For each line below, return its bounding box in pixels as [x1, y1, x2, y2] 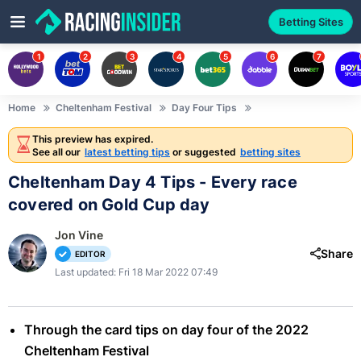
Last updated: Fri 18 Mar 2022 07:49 [55, 266, 218, 278]
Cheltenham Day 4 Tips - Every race [8, 172, 297, 192]
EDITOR [75, 249, 106, 259]
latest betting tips [85, 145, 170, 158]
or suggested [170, 145, 239, 158]
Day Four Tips [172, 102, 237, 114]
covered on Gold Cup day [8, 195, 210, 214]
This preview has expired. [32, 132, 153, 145]
